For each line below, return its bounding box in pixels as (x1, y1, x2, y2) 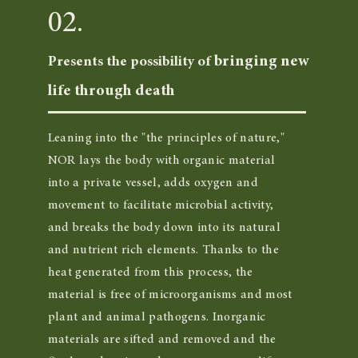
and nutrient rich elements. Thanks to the (47, 244, 279, 257)
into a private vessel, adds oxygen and (47, 177, 258, 189)
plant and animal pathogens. (47, 311, 209, 324)
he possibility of (111, 55, 211, 70)
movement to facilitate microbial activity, (47, 199, 274, 212)
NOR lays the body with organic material (47, 154, 276, 167)
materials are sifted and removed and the (47, 333, 276, 346)
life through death (47, 83, 175, 99)
